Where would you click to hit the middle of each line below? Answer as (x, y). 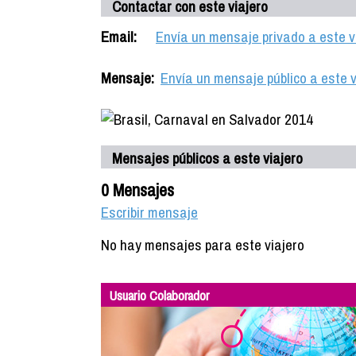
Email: (119, 37)
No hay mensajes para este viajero (203, 245)
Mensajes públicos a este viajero (207, 158)
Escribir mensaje (149, 212)
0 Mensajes (137, 190)
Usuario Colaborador (159, 295)
